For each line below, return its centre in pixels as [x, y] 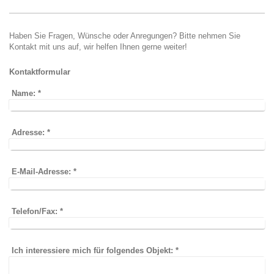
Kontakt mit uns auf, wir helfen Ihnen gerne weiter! [98, 47]
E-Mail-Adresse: [42, 172]
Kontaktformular [40, 72]
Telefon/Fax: [35, 211]
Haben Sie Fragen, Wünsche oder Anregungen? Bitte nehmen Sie [125, 36]
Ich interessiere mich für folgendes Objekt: [94, 250]
